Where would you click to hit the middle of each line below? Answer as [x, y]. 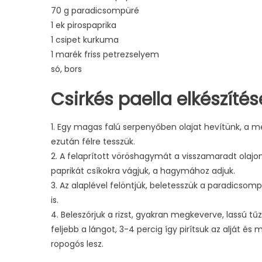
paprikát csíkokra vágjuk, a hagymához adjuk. [143, 171]
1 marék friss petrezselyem [105, 55]
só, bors [66, 69]
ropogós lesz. [77, 244]
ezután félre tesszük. [93, 142]
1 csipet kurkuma [85, 40]
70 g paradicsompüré [95, 11]
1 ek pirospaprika [84, 25]
